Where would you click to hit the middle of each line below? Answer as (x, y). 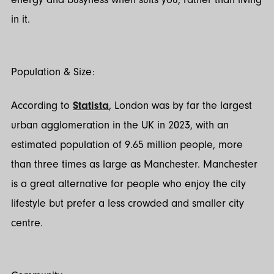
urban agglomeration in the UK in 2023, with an (120, 125)
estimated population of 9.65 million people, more (127, 144)
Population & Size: (53, 72)
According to (42, 105)
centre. (27, 223)
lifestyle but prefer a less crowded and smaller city (128, 203)
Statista (91, 105)
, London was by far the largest (180, 105)
